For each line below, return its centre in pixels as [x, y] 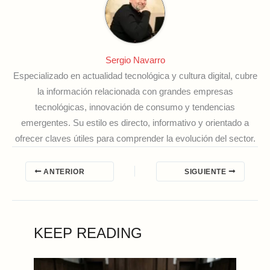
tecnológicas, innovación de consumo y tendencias [135, 107]
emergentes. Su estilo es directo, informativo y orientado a [135, 123]
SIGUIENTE [207, 171]
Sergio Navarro [135, 60]
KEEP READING [88, 234]
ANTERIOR [63, 171]
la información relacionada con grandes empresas [135, 91]
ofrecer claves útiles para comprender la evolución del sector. [135, 138]
